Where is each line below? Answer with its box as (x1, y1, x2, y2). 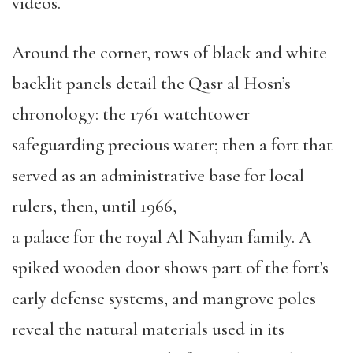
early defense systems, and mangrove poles (12, 288, 316, 310)
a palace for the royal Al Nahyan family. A (12, 226, 311, 248)
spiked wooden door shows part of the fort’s (12, 257, 329, 279)
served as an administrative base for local (12, 165, 304, 187)
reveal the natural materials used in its (12, 318, 284, 340)
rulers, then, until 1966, (12, 195, 176, 217)
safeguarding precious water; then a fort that (12, 134, 333, 156)
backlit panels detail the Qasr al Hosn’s (12, 72, 291, 95)
